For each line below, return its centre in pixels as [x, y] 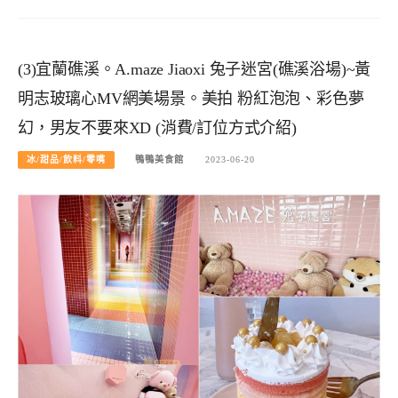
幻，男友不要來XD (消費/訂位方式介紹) [157, 128]
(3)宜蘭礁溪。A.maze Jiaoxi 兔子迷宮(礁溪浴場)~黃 [195, 70]
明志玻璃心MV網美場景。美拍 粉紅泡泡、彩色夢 [191, 99]
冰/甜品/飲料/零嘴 [66, 160]
